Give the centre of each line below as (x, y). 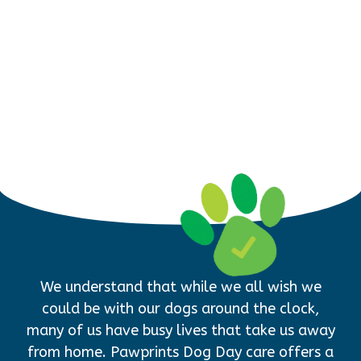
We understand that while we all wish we (180, 286)
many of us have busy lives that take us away (180, 330)
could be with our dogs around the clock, (180, 308)
